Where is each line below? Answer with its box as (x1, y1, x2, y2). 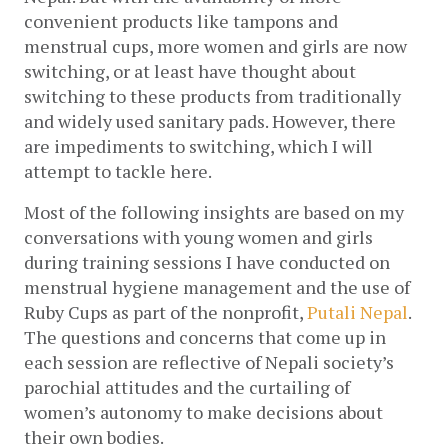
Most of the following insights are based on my (24, 199, 404, 224)
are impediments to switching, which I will (24, 133, 373, 158)
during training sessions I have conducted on (24, 249, 390, 274)
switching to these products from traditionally (24, 83, 401, 108)
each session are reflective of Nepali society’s (24, 349, 394, 374)
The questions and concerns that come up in (24, 324, 386, 349)
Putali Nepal (307, 299, 408, 324)
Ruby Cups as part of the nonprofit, (24, 299, 307, 324)
